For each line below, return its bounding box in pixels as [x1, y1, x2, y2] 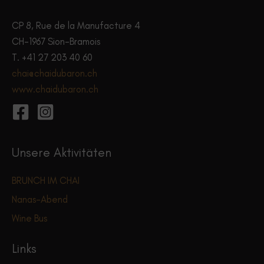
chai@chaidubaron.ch [12, 67, 97, 79]
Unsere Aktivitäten [12, 144, 111, 160]
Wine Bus [12, 212, 47, 224]
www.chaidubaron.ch [12, 82, 98, 95]
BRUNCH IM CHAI [12, 174, 80, 186]
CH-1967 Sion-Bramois [12, 35, 100, 47]
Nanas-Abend [12, 193, 68, 205]
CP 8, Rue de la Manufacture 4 [12, 19, 140, 31]
